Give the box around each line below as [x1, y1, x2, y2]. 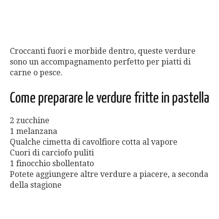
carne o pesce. [10, 68, 63, 78]
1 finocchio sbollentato [10, 159, 94, 169]
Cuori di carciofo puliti [10, 148, 94, 158]
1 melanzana [10, 127, 57, 136]
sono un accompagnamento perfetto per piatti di [10, 57, 191, 67]
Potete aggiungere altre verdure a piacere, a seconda [10, 170, 208, 179]
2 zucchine [10, 116, 49, 126]
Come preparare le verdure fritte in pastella [10, 91, 209, 106]
